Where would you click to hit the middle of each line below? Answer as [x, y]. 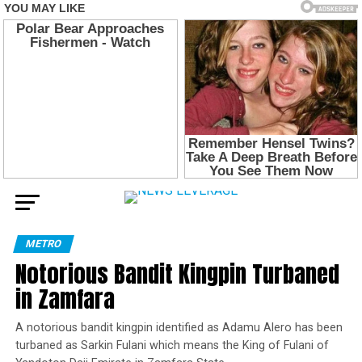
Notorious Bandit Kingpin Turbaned [177, 273]
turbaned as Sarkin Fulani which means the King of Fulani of [172, 345]
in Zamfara [65, 298]
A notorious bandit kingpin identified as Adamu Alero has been [179, 327]
